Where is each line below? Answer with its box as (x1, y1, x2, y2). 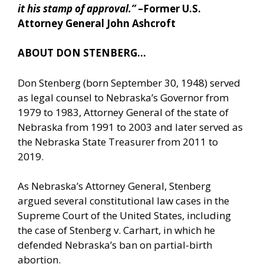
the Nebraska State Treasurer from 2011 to (18, 134, 218, 148)
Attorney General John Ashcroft (18, 16, 176, 30)
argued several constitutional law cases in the (18, 194, 229, 208)
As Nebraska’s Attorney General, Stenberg (18, 179, 211, 193)
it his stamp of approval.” (18, 1, 138, 15)
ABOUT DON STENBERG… (18, 46, 146, 60)
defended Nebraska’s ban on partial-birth (18, 238, 212, 252)
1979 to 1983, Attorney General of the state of (18, 105, 229, 119)
